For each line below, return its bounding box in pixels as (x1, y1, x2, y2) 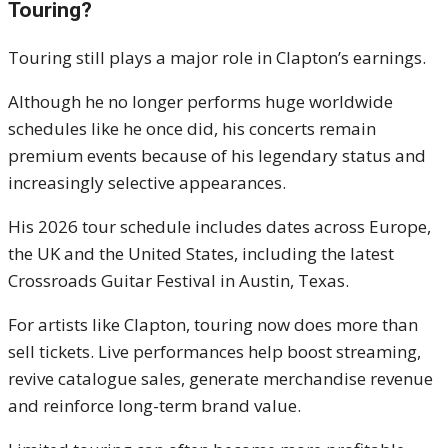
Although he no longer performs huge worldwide (8, 90, 393, 114)
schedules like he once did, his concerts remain (8, 117, 376, 141)
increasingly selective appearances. (8, 171, 286, 195)
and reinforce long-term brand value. (8, 394, 301, 418)
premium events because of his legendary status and (8, 144, 426, 168)
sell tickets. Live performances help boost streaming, (8, 340, 421, 364)
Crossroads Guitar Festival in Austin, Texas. (8, 269, 349, 293)
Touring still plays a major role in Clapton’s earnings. (8, 46, 426, 70)
